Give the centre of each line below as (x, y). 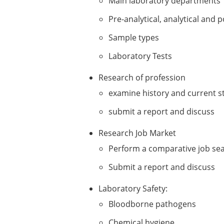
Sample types (134, 37)
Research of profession (143, 77)
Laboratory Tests (140, 56)
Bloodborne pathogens (152, 204)
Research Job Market (138, 133)
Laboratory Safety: (134, 188)
